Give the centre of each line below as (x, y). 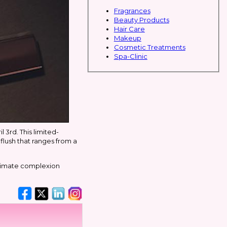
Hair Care (129, 29)
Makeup (127, 38)
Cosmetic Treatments (149, 47)
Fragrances (132, 10)
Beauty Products (141, 20)
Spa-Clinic (130, 56)
